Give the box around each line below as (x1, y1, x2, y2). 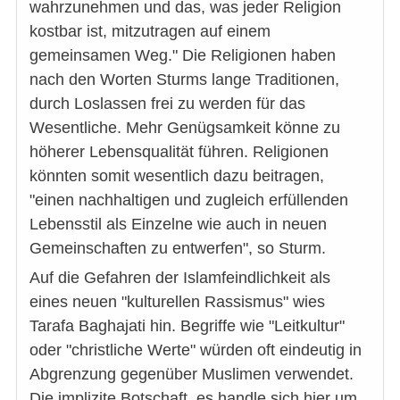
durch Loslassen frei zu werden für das (29, 94, 305, 112)
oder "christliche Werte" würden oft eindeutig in (29, 340, 362, 359)
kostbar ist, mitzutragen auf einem (29, 21, 271, 40)
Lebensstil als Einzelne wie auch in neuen (29, 214, 327, 233)
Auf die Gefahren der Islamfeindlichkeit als (29, 268, 330, 287)
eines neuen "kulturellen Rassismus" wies (29, 292, 325, 311)
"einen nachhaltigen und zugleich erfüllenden (29, 190, 348, 209)
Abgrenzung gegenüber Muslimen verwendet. (29, 364, 354, 383)
